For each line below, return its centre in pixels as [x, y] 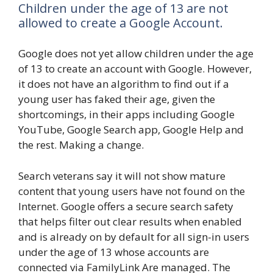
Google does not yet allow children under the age [136, 54]
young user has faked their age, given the [117, 99]
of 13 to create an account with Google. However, [135, 69]
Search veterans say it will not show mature [122, 175]
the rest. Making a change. [81, 145]
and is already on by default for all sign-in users [134, 236]
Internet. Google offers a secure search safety [126, 206]
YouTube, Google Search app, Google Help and [131, 130]
